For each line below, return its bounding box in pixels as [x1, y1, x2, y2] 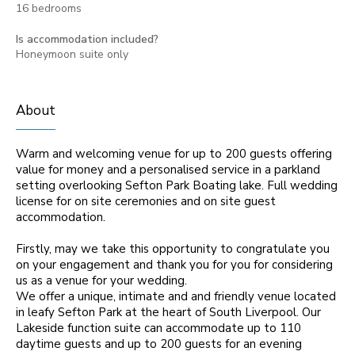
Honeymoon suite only [16, 47, 128, 62]
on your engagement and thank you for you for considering [16, 257, 333, 273]
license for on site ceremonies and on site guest [16, 193, 276, 209]
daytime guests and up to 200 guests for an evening [16, 336, 302, 352]
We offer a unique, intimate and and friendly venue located [16, 288, 336, 304]
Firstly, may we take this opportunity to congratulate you [16, 241, 330, 257]
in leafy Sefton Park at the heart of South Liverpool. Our [16, 304, 321, 320]
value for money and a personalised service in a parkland [16, 162, 320, 177]
